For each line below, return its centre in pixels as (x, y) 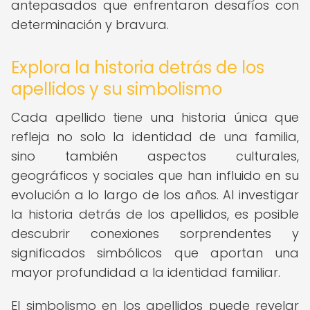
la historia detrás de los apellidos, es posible (155, 214)
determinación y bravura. (90, 25)
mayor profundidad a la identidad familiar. (146, 272)
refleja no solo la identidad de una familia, (155, 137)
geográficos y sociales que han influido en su (155, 175)
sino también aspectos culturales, (155, 156)
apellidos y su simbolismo (117, 89)
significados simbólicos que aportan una (155, 253)
